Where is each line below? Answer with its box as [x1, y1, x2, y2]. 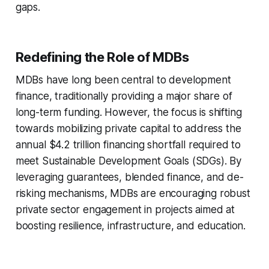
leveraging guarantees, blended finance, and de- [15, 171, 244, 183]
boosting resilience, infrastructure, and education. [15, 219, 246, 232]
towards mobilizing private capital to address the [15, 122, 241, 134]
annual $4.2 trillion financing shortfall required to [15, 138, 241, 151]
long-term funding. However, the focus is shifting [15, 106, 242, 118]
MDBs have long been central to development [15, 73, 231, 86]
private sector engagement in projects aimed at [15, 203, 235, 216]
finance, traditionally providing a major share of [15, 89, 232, 102]
